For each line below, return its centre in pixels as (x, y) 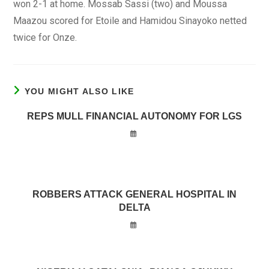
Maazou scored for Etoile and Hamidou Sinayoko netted (130, 21)
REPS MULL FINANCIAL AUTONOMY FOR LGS (134, 116)
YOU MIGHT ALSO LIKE (79, 91)
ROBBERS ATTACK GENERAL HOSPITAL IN (134, 194)
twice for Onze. (45, 38)
